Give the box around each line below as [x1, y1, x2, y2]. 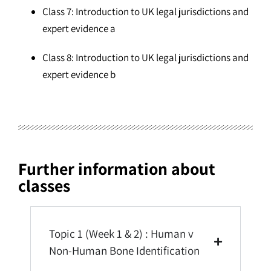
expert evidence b [42, 67, 116, 81]
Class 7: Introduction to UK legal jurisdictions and [42, 4, 249, 18]
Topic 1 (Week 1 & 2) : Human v [49, 226, 194, 241]
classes [18, 174, 70, 197]
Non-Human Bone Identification [49, 243, 200, 258]
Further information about [18, 157, 215, 180]
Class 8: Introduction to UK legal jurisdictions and [42, 50, 249, 64]
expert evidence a [42, 21, 116, 35]
